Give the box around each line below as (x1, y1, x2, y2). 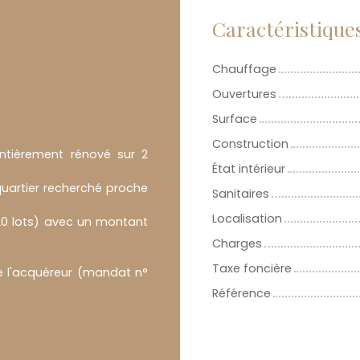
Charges (212, 235, 262, 252)
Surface (212, 111, 257, 128)
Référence (212, 285, 271, 302)
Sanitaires (212, 186, 269, 202)
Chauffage (212, 61, 276, 78)
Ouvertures (212, 86, 276, 103)
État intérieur (212, 161, 285, 178)
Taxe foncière (212, 260, 292, 277)
